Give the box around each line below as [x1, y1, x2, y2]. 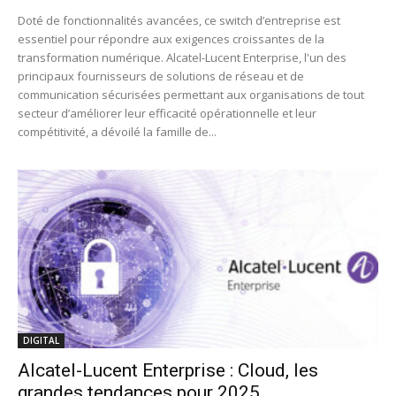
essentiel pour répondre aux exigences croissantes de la [18, 31, 324, 48]
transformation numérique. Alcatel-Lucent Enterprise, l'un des [18, 49, 346, 66]
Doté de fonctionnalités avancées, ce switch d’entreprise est [18, 12, 340, 29]
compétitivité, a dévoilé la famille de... [18, 124, 217, 141]
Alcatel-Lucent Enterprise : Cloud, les [18, 359, 318, 381]
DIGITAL [23, 333, 59, 346]
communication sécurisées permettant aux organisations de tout [18, 87, 364, 103]
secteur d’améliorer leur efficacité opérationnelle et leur [18, 105, 316, 122]
